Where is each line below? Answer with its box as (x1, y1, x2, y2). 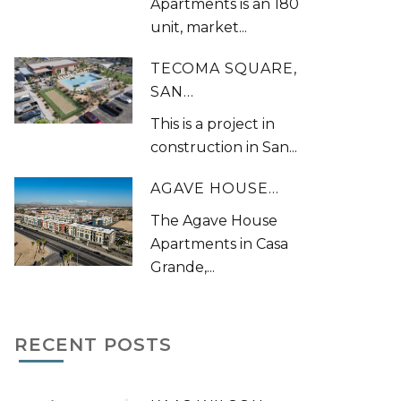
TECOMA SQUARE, (150, 60, 298, 77)
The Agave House (150, 212, 278, 229)
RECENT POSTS (14, 334, 173, 355)
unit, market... (150, 19, 248, 36)
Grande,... (150, 259, 216, 276)
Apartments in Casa (150, 235, 289, 252)
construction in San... (150, 139, 298, 156)
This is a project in (150, 115, 276, 132)
